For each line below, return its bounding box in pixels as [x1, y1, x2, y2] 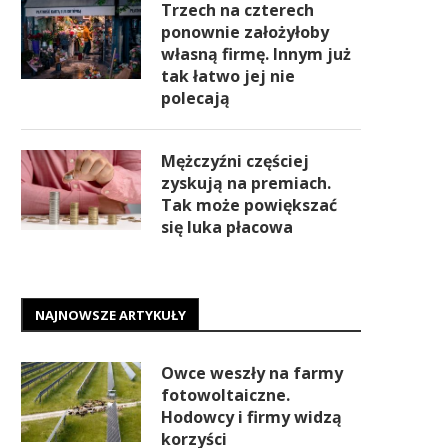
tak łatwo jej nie [161, 65, 295, 87]
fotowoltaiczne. [161, 384, 290, 406]
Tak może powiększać [161, 194, 337, 216]
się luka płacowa [161, 216, 293, 238]
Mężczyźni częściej [161, 150, 309, 172]
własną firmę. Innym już [161, 43, 351, 65]
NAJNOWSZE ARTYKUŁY [35, 306, 186, 324]
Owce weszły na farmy [161, 362, 343, 384]
